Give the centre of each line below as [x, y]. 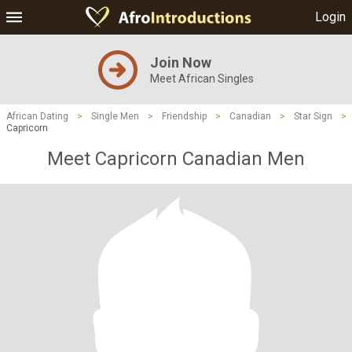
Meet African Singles [202, 79]
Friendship [184, 116]
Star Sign [313, 116]
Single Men [115, 116]
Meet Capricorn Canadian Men [176, 159]
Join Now [181, 62]
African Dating [37, 116]
